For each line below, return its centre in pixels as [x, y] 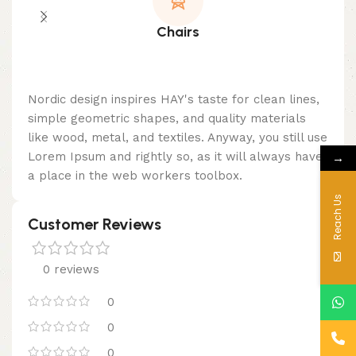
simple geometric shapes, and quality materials [167, 119]
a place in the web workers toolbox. [135, 176]
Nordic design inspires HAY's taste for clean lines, [174, 100]
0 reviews [71, 270]
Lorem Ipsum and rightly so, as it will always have [175, 157]
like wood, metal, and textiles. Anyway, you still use [178, 138]
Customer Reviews [95, 224]
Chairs [178, 32]
